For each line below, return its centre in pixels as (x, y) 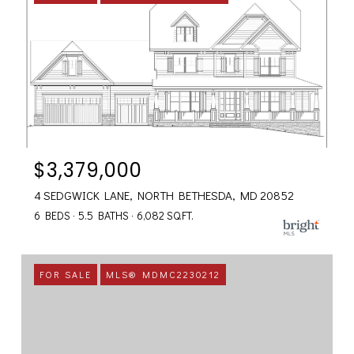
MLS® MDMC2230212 (163, 275)
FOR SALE (66, 275)
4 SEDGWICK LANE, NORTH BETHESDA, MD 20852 (164, 196)
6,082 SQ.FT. (165, 216)
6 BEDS (52, 216)
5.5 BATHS (104, 216)
